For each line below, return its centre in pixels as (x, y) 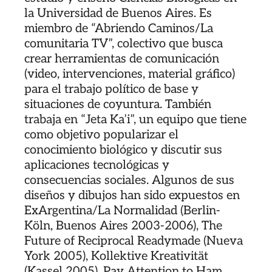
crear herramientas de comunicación (122, 59)
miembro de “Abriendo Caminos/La (119, 28)
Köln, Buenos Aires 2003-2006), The (123, 226)
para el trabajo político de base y (111, 89)
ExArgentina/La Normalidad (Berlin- (122, 210)
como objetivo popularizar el (101, 134)
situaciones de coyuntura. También (118, 104)
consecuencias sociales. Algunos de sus (129, 180)
